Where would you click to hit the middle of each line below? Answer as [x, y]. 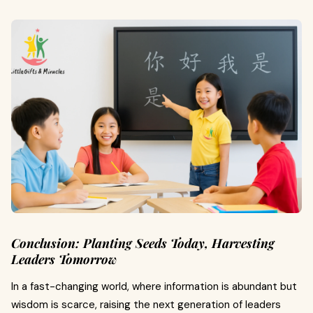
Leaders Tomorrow [64, 260]
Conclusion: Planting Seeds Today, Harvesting [143, 243]
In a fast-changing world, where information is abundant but [154, 287]
